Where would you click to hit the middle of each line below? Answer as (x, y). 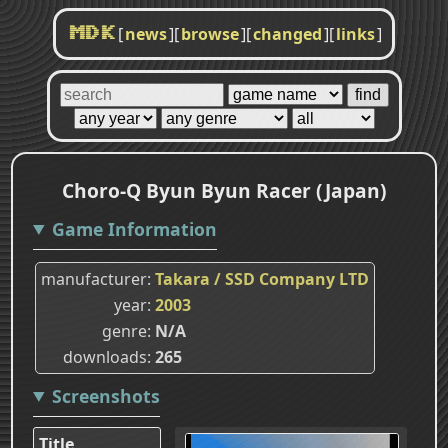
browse (210, 34)
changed (287, 34)
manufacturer (94, 278)
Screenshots (105, 395)
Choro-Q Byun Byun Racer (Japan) (224, 190)
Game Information (134, 228)
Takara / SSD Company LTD (262, 278)
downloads (105, 356)
